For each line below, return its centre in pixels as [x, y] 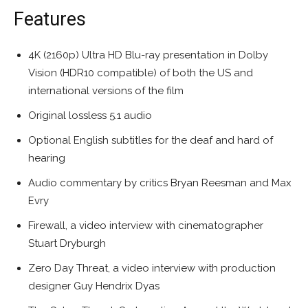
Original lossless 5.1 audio [90, 116]
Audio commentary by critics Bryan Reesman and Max [160, 183]
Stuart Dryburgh [67, 244]
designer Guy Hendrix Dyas [94, 286]
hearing [47, 158]
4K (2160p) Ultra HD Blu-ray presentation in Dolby [148, 55]
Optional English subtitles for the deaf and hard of [151, 141]
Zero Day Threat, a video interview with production [152, 268]
